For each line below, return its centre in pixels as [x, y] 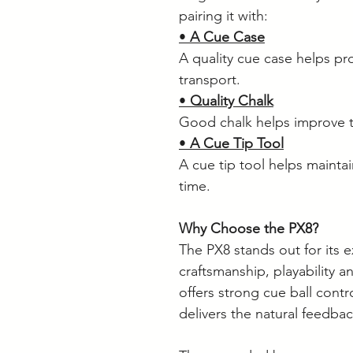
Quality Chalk [232, 100]
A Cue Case [227, 37]
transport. [210, 79]
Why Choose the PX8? [249, 228]
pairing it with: [223, 15]
